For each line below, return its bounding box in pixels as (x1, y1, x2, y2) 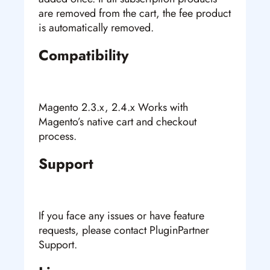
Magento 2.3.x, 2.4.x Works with (39, 99, 188, 116)
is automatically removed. (39, 20, 154, 36)
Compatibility (39, 45, 129, 66)
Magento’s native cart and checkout (39, 114, 196, 130)
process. (39, 128, 77, 145)
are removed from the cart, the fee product (39, 5, 231, 22)
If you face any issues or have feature (39, 208, 204, 224)
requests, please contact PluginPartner (39, 222, 209, 239)
